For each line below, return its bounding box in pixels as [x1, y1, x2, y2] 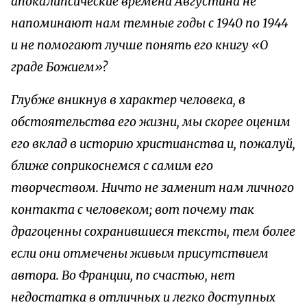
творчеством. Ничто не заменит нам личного [11, 180, 294, 195]
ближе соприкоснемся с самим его [11, 158, 213, 173]
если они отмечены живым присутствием [11, 245, 269, 261]
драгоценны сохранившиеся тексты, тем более [11, 223, 295, 239]
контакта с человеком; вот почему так [11, 201, 254, 217]
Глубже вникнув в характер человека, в [11, 92, 245, 108]
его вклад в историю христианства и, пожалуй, [11, 136, 295, 151]
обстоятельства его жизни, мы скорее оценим [11, 114, 291, 130]
